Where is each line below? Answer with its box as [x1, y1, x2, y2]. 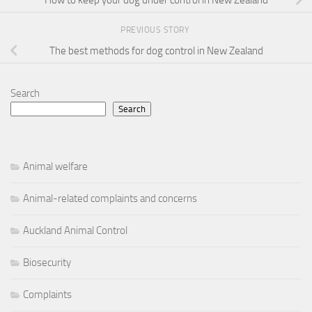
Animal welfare [23, 160, 88, 173]
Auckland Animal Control [23, 224, 127, 237]
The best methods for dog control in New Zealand [49, 44, 263, 57]
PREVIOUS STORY [120, 25, 192, 36]
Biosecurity [23, 256, 71, 270]
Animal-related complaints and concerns [23, 192, 197, 205]
